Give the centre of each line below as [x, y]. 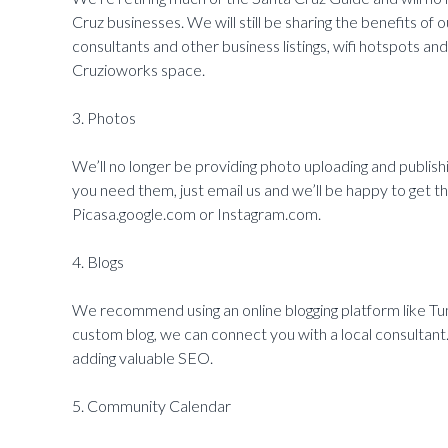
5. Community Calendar [151, 406]
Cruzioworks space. [138, 70]
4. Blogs [98, 262]
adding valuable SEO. [142, 358]
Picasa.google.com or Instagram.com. [196, 214]
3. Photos [104, 118]
